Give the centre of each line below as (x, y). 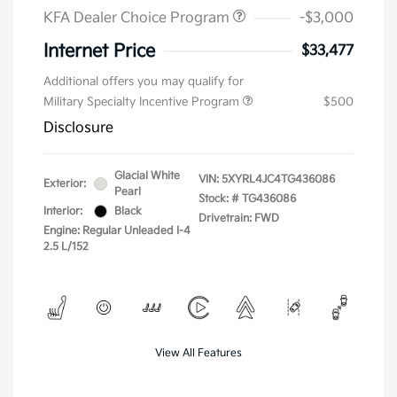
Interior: (63, 211)
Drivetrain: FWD (239, 218)
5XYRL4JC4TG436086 (278, 179)
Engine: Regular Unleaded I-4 (117, 230)
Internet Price (99, 51)
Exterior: (65, 183)
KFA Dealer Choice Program (138, 18)
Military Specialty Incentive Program (143, 101)
